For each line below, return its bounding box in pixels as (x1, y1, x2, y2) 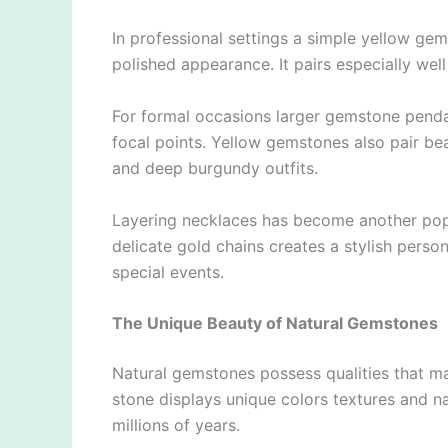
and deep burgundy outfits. (112, 157, 318, 178)
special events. (112, 261, 224, 282)
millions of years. (112, 415, 240, 436)
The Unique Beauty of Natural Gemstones (112, 313, 438, 334)
